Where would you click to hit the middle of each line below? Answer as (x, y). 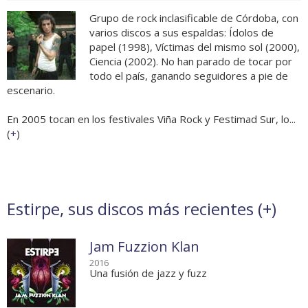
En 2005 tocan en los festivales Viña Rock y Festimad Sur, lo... (151, 119)
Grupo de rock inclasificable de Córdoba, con (194, 18)
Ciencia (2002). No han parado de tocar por (191, 62)
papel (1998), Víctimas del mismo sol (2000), (195, 47)
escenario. (31, 90)
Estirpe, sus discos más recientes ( (135, 209)
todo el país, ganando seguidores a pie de (189, 76)
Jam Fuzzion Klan (144, 247)
